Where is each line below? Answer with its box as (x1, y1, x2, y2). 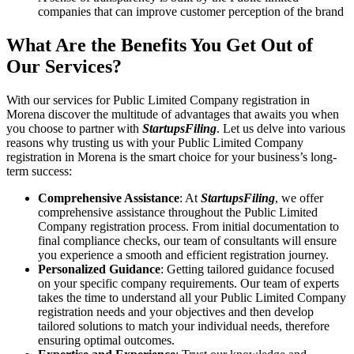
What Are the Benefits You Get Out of (6, 34, 313, 55)
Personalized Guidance (38, 262, 160, 276)
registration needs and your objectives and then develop (38, 304, 314, 318)
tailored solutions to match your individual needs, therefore (38, 318, 330, 333)
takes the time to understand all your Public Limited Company (38, 290, 346, 304)
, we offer (275, 190, 323, 205)
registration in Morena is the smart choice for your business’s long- (6, 149, 337, 164)
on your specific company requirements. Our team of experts (38, 276, 339, 290)
